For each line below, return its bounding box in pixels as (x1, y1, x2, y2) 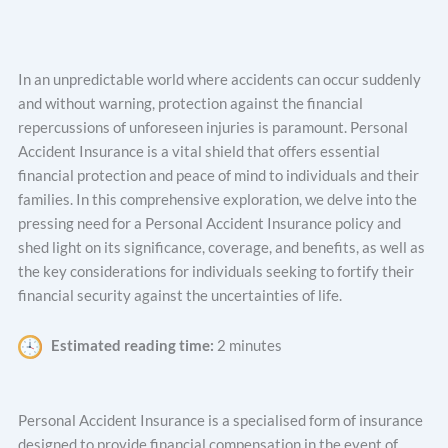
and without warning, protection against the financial (18, 95, 363, 113)
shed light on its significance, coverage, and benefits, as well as (18, 239, 425, 257)
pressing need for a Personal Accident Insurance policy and (18, 215, 401, 233)
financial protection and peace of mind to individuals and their (18, 167, 419, 185)
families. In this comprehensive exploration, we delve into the (18, 191, 417, 209)
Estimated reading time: (51, 336, 214, 354)
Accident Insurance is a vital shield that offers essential (18, 143, 380, 161)
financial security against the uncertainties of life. (18, 287, 342, 305)
